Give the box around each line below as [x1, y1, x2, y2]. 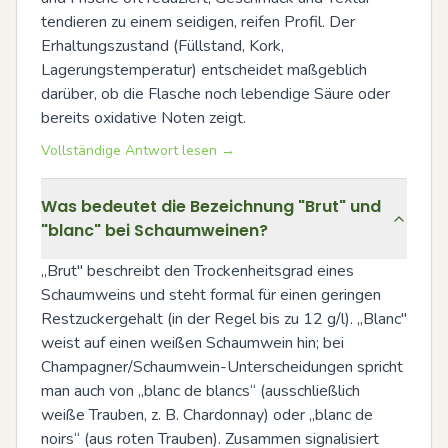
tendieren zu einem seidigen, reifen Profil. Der [41, 10, 355, 33]
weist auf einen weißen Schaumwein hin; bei [41, 331, 344, 354]
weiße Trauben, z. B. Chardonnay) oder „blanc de [41, 403, 373, 426]
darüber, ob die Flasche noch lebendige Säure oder [41, 82, 390, 105]
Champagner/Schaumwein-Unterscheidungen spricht [41, 355, 403, 378]
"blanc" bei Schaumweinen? [41, 218, 268, 242]
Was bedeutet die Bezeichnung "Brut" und [41, 194, 381, 218]
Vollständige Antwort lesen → [41, 140, 235, 160]
